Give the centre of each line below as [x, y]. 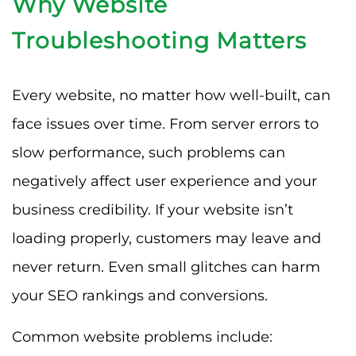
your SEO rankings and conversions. [140, 295]
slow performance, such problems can [149, 152]
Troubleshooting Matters [159, 40]
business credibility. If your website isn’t [153, 209]
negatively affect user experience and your [164, 181]
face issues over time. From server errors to [165, 124]
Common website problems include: [142, 337]
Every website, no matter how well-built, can [171, 95]
